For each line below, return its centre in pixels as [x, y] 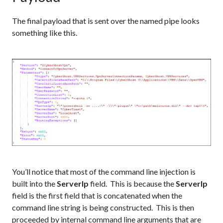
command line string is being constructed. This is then [103, 208]
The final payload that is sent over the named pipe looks [106, 21]
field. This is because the [132, 184]
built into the [34, 184]
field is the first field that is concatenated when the [97, 196]
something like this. [45, 33]
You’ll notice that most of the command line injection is [104, 172]
